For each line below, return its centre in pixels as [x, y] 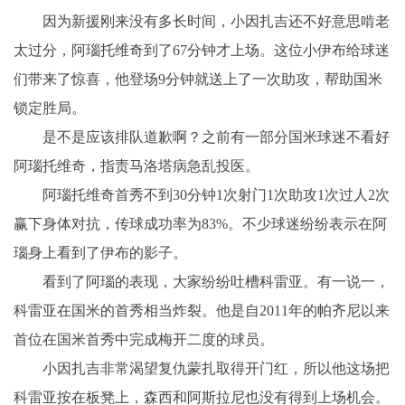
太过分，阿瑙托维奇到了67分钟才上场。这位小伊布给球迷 [202, 50]
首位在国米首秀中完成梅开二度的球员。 [144, 339]
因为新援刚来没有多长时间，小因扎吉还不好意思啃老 [216, 21]
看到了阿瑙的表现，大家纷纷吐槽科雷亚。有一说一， [216, 281]
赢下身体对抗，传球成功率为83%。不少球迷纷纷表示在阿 [200, 223]
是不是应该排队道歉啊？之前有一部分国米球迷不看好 [216, 137]
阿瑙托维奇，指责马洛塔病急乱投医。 [137, 165]
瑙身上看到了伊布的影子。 [100, 252]
